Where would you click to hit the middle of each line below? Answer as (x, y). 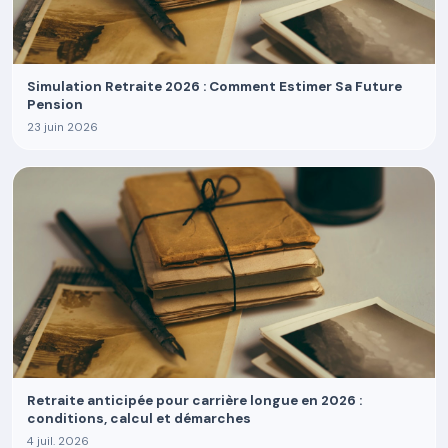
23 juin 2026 (62, 127)
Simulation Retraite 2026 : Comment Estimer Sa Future (214, 86)
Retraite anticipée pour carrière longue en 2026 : (194, 400)
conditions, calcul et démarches (139, 418)
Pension (55, 104)
